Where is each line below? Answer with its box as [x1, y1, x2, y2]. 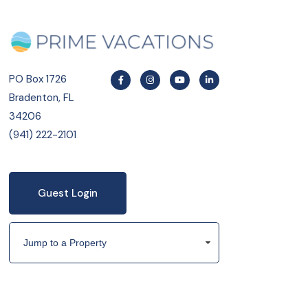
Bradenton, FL [8, 91, 74, 104]
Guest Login [37, 186, 98, 200]
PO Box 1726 [8, 72, 67, 86]
